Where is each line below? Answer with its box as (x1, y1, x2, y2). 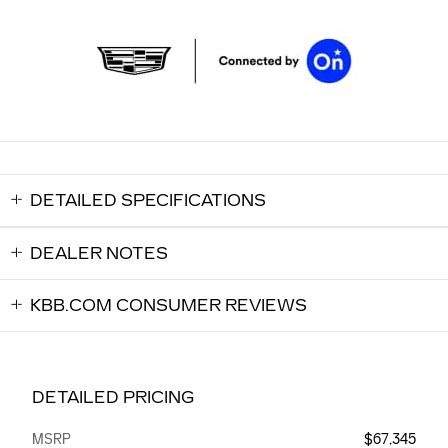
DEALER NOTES (30, 244, 168, 264)
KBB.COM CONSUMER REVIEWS (30, 296, 307, 316)
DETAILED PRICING (32, 388, 194, 408)
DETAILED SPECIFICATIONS (30, 191, 266, 211)
